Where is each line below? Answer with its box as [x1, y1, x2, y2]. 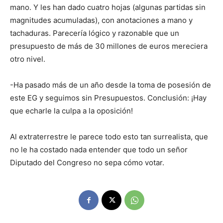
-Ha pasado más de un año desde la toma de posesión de [10, 80, 211, 90]
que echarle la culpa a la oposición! [10, 106, 133, 116]
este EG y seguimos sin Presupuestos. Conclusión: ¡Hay [10, 93, 207, 103]
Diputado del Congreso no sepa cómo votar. [10, 158, 164, 168]
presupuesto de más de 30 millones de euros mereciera [10, 41, 208, 51]
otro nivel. [10, 54, 45, 64]
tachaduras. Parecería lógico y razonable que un [10, 28, 179, 38]
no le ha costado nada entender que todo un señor [10, 145, 188, 155]
